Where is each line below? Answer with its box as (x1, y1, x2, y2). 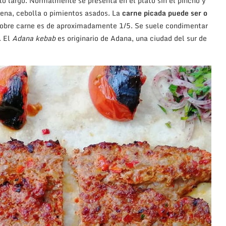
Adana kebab (12, 32, 55, 44)
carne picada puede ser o (120, 7, 207, 19)
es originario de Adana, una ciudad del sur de (55, 32, 207, 44)
